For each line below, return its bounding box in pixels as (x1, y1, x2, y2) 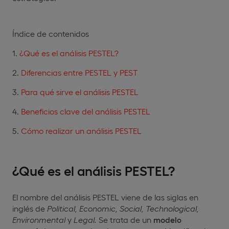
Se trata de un (97, 214, 153, 224)
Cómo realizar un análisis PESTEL (21, 125, 142, 135)
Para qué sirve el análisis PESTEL (21, 86, 139, 97)
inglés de (12, 203, 47, 213)
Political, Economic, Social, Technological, (47, 203, 199, 213)
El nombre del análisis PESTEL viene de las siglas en (12, 192, 198, 202)
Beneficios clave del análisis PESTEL (21, 106, 150, 116)
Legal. (72, 214, 97, 224)
